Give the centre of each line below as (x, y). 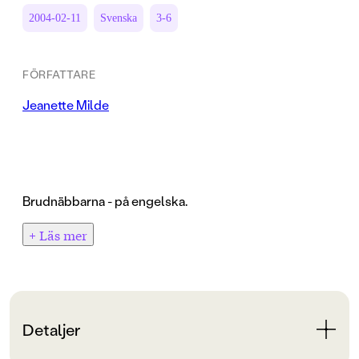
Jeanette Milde (66, 105)
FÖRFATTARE (59, 75)
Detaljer (51, 330)
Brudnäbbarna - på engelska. (105, 201)
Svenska (119, 18)
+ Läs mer (58, 235)
